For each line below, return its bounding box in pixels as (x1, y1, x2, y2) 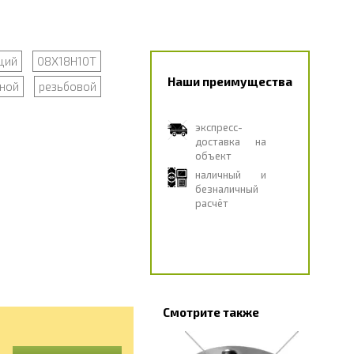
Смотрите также (162, 305, 259, 319)
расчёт (194, 197, 228, 209)
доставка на (194, 135, 266, 148)
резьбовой (38, 79, 96, 93)
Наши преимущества (167, 74, 292, 88)
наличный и (194, 168, 266, 181)
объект (194, 149, 232, 162)
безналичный (194, 183, 258, 195)
